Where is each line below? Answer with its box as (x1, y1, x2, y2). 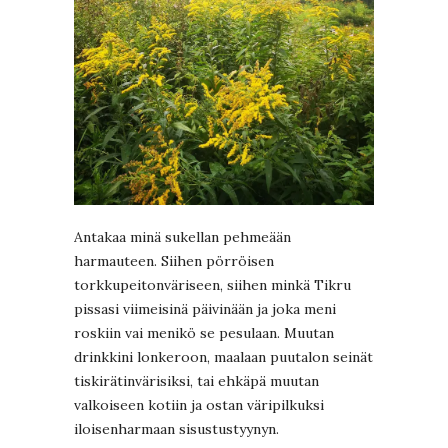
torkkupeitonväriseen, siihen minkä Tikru (74, 276, 351, 295)
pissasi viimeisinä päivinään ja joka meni (74, 300, 336, 319)
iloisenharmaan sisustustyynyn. (74, 420, 279, 439)
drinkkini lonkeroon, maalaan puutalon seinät (74, 348, 373, 367)
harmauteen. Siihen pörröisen (74, 252, 274, 271)
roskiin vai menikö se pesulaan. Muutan (74, 324, 334, 343)
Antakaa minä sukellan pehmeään (74, 228, 291, 247)
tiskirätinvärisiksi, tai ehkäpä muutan (74, 372, 319, 391)
